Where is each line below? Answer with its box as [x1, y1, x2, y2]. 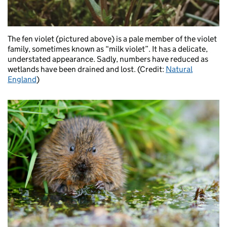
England [8, 74, 36, 85]
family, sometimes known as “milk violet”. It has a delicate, [8, 44, 208, 54]
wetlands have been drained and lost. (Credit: [8, 64, 166, 74]
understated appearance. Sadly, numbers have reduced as [8, 54, 208, 64]
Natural [166, 64, 193, 74]
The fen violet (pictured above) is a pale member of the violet [8, 34, 217, 44]
